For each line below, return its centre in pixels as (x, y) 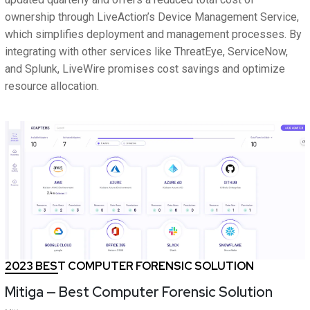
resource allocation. (52, 86)
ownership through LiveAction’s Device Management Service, (152, 17)
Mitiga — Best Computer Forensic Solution (139, 292)
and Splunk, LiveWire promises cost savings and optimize (145, 69)
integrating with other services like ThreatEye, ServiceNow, (146, 52)
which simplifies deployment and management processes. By (153, 35)
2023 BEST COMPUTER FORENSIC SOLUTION (129, 266)
